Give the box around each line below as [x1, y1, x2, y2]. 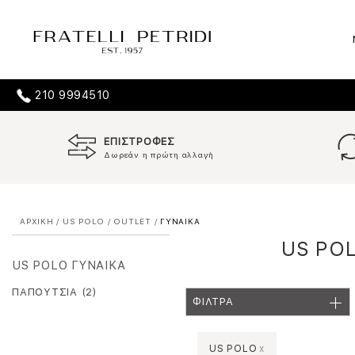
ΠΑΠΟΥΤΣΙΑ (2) [12, 286, 97, 298]
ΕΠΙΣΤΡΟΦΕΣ [104, 136, 175, 147]
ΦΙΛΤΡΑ [193, 296, 234, 307]
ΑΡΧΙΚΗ [20, 216, 54, 226]
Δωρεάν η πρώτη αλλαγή [104, 150, 215, 159]
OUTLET [113, 216, 151, 226]
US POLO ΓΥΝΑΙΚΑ [12, 258, 126, 273]
